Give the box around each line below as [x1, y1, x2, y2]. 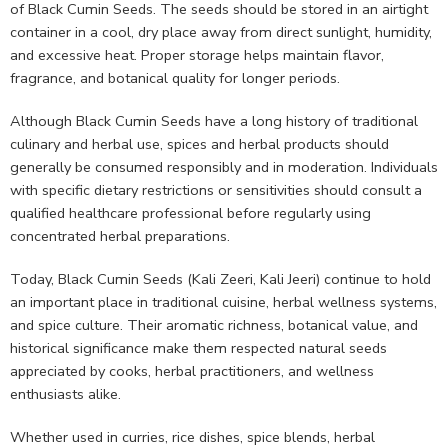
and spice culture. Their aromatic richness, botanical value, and [10, 315, 418, 335]
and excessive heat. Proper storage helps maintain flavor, [10, 45, 384, 66]
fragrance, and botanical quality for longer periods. [10, 68, 340, 89]
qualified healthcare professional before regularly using [10, 203, 371, 224]
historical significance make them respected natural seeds [10, 338, 387, 358]
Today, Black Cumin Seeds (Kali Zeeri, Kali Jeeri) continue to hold [10, 269, 431, 289]
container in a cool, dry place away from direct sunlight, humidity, [10, 22, 432, 43]
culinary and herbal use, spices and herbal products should [10, 134, 389, 155]
